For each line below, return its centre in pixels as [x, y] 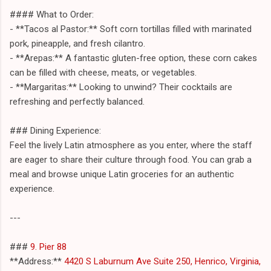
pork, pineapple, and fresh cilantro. [77, 43]
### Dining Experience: [55, 130]
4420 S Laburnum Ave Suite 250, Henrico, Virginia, [161, 261]
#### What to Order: [52, 14]
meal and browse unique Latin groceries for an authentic [122, 174]
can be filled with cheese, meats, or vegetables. [103, 72]
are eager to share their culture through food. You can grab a [131, 159]
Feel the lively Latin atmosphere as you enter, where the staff [131, 145]
